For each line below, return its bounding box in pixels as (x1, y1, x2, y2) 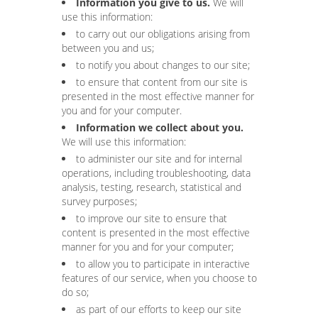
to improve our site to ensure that (76, 212, 227, 225)
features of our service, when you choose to (62, 271, 257, 285)
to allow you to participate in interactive (76, 257, 250, 270)
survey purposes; (62, 194, 137, 208)
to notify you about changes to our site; (76, 58, 250, 72)
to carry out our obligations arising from (76, 27, 250, 40)
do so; (62, 285, 89, 299)
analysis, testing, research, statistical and (62, 180, 241, 194)
